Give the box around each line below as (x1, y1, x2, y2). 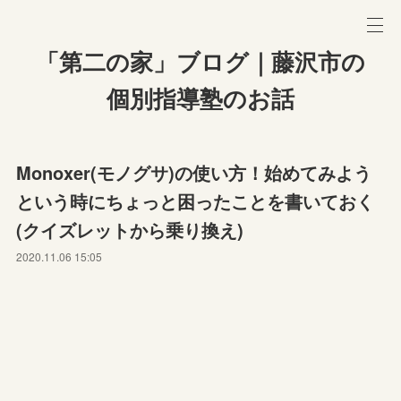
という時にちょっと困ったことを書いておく (16, 188, 375, 214)
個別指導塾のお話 (107, 86, 294, 113)
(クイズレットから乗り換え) (16, 217, 244, 243)
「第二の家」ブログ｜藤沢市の (36, 49, 365, 76)
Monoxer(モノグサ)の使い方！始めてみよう (16, 159, 372, 185)
